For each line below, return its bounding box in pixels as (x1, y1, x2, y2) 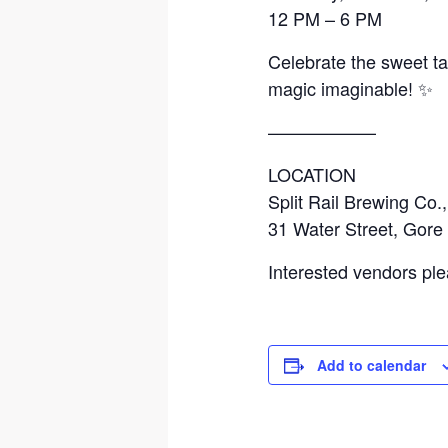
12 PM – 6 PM (268, 5, 383, 32)
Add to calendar (317, 355, 427, 376)
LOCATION (268, 161, 357, 188)
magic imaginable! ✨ (268, 75, 434, 102)
